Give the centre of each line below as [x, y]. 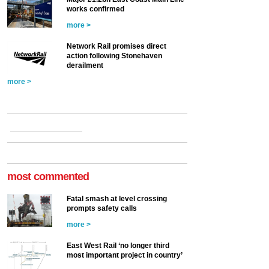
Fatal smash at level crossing [117, 198]
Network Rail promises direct [116, 46]
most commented [48, 176]
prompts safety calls [102, 208]
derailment [85, 65]
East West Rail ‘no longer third [118, 245]
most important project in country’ [125, 255]
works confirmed [95, 9]
